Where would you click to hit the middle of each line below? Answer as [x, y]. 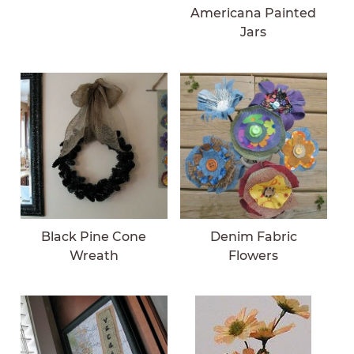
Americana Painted [254, 13]
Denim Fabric [253, 236]
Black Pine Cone [94, 236]
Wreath [94, 255]
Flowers [254, 255]
